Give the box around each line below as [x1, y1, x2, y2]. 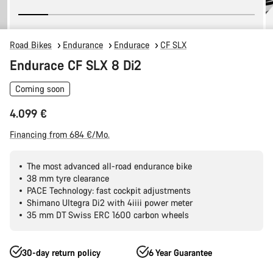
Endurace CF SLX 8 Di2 [10, 56, 141, 74]
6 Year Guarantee [149, 247, 212, 258]
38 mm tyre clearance [27, 172, 109, 184]
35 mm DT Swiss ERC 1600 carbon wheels [27, 209, 189, 221]
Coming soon [15, 83, 65, 94]
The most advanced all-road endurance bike [27, 160, 192, 172]
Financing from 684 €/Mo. [10, 129, 110, 140]
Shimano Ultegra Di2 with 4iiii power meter [27, 197, 193, 208]
